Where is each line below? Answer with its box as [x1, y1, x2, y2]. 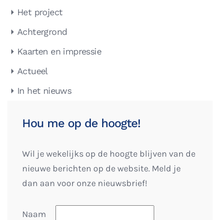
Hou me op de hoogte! [22, 116, 140, 131]
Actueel [17, 66, 48, 77]
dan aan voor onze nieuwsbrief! [22, 178, 147, 189]
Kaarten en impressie [17, 46, 101, 57]
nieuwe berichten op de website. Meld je [22, 163, 181, 174]
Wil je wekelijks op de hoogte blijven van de [22, 148, 195, 160]
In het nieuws [17, 85, 72, 96]
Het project [17, 7, 63, 18]
